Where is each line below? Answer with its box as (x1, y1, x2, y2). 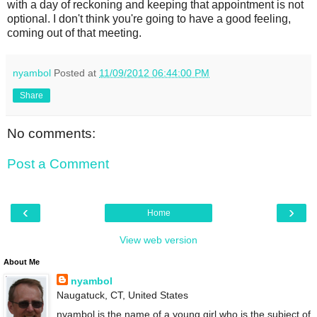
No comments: (7, 125, 96, 141)
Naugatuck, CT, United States (56, 289, 188, 301)
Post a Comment (7, 156, 109, 172)
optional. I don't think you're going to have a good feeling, (7, 12, 291, 25)
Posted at (54, 67, 99, 79)
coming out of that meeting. (7, 26, 142, 39)
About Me (4, 257, 40, 266)
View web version (120, 234, 197, 246)
